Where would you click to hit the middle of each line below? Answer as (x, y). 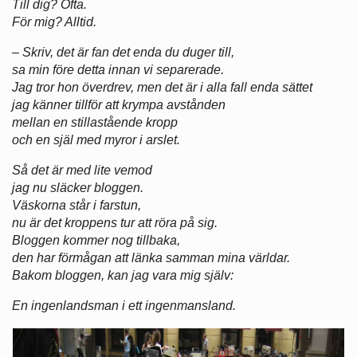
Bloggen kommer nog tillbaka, (96, 240)
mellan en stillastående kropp (95, 122)
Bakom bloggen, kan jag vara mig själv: (123, 275)
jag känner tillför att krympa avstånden (119, 104)
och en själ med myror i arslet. (96, 139)
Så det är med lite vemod (82, 170)
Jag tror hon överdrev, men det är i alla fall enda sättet (162, 87)
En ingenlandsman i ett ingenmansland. (124, 305)
